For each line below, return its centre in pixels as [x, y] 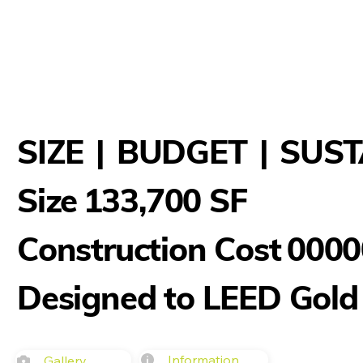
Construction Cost [149, 249]
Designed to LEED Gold [187, 298]
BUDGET [181, 151]
